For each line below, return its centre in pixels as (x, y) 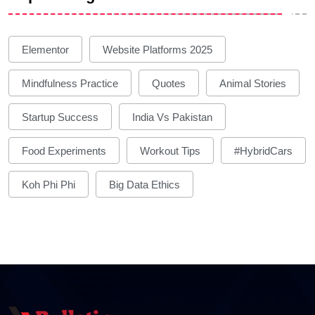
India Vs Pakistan (172, 117)
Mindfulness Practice (70, 83)
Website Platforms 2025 (157, 49)
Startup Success (60, 117)
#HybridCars (263, 150)
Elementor (45, 49)
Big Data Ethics (144, 184)
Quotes (169, 83)
